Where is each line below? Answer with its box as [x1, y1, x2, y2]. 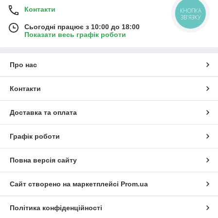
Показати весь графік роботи [24, 30, 126, 38]
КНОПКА [180, 7, 201, 15]
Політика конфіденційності [10, 203, 102, 212]
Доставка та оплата [10, 108, 77, 116]
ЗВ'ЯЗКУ [180, 14, 201, 21]
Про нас [10, 60, 37, 69]
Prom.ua [121, 180, 148, 188]
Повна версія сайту [10, 156, 77, 164]
